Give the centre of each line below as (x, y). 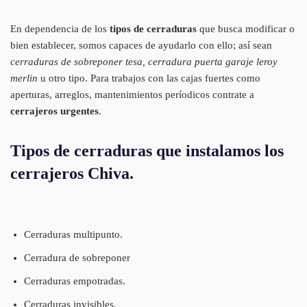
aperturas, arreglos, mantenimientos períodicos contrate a (132, 94)
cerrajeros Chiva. (72, 173)
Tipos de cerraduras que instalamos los (147, 150)
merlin (24, 78)
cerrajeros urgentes (54, 111)
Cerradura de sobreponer (77, 257)
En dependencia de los (60, 28)
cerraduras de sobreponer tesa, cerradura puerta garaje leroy (144, 61)
